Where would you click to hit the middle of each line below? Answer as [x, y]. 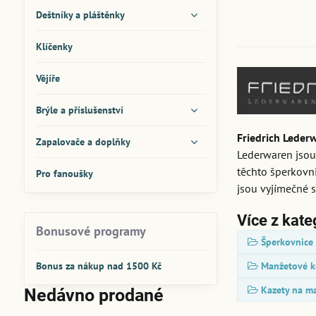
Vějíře [48, 78]
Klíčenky [54, 47]
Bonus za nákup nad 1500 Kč [98, 266]
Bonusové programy [91, 231]
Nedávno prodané [93, 295]
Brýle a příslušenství [79, 110]
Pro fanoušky [64, 174]
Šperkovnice [287, 242]
